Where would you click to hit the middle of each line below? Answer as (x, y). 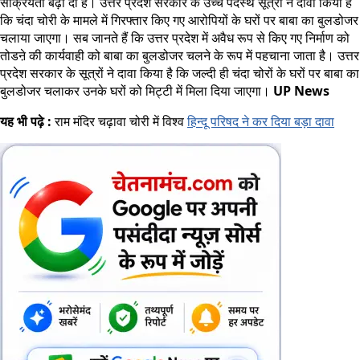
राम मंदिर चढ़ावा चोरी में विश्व (119, 122)
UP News (301, 91)
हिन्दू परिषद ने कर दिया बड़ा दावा (261, 122)
